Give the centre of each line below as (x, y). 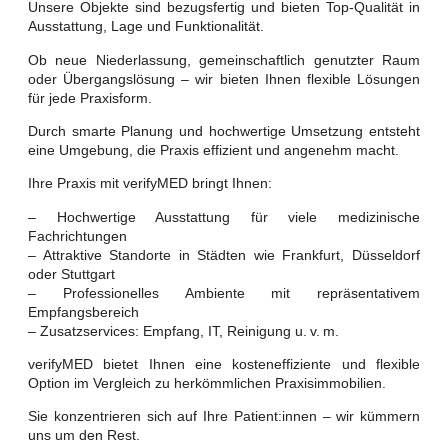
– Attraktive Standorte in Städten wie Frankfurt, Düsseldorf (224, 254)
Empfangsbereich (83, 311)
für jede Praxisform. (90, 97)
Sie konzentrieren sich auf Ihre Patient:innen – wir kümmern (224, 416)
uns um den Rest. (84, 435)
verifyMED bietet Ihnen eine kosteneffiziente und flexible (224, 364)
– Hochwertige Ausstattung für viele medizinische (224, 216)
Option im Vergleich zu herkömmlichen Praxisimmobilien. (207, 383)
